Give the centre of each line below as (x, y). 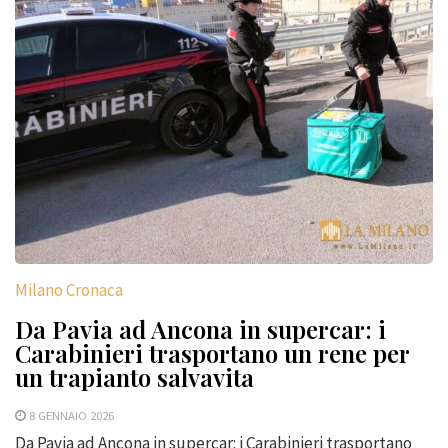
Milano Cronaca (69, 290)
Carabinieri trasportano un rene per (212, 353)
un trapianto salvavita (134, 377)
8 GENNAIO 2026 (71, 415)
